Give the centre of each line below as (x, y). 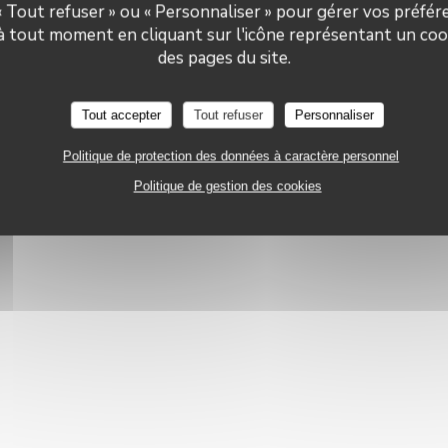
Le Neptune (224, 37)
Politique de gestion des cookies (227, 185)
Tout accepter (121, 114)
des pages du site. (224, 57)
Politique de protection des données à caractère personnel (230, 155)
